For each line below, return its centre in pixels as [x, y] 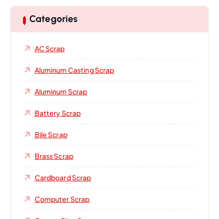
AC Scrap [50, 48]
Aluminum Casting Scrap [74, 70]
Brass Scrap [54, 156]
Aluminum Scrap [61, 91]
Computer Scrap [62, 199]
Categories [53, 19]
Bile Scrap [51, 134]
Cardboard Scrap [63, 177]
